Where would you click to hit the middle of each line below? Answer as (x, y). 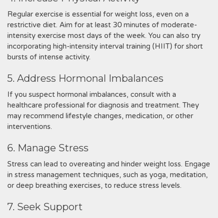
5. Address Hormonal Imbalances (85, 78)
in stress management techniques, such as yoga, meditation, (108, 175)
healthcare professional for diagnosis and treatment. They (103, 105)
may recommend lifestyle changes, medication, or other (100, 116)
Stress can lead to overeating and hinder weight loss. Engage (109, 164)
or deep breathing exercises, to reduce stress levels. (94, 185)
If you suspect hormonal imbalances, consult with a (92, 94)
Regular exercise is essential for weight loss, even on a (98, 14)
